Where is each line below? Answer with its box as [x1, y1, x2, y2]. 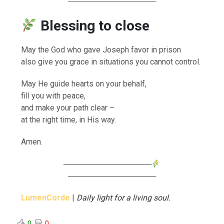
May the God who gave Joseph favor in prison [21, 44, 181, 54]
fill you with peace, [21, 90, 86, 100]
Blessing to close [40, 17, 149, 34]
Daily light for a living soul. [76, 192, 171, 202]
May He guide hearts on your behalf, [21, 78, 147, 88]
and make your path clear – [21, 102, 115, 112]
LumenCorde [21, 192, 70, 202]
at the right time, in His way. [21, 114, 116, 124]
